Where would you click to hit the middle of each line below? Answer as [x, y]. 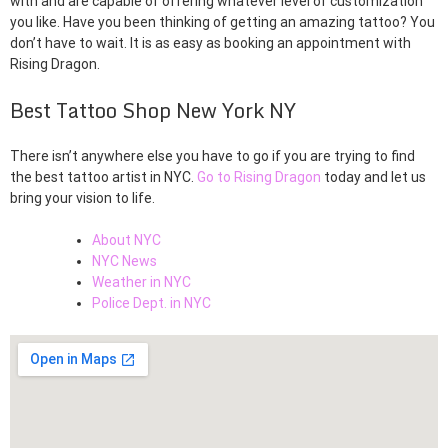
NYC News [124, 261]
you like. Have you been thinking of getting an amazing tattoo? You [222, 22]
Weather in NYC [141, 282]
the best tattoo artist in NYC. [103, 177]
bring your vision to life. [82, 198]
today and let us [373, 177]
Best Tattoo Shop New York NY [153, 111]
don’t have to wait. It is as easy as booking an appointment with [210, 43]
